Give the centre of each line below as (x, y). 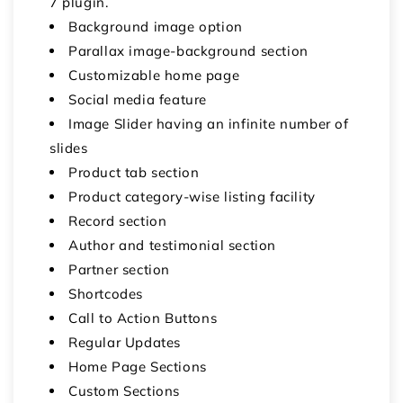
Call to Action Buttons (143, 318)
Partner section (119, 269)
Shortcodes (106, 293)
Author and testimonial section (172, 245)
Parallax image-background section (188, 50)
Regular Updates (125, 342)
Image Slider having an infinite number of (209, 123)
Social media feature (138, 99)
